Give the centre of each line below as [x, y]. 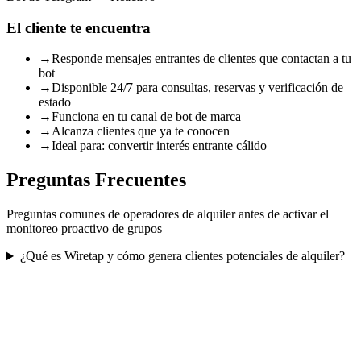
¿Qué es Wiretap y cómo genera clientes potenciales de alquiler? [182, 256]
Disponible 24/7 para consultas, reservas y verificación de [197, 88]
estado [55, 102]
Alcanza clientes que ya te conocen [141, 131]
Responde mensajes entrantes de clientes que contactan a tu [201, 59]
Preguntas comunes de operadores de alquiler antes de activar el [168, 214]
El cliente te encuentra [79, 27]
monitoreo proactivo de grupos [84, 229]
